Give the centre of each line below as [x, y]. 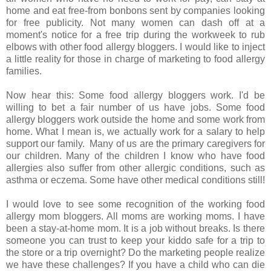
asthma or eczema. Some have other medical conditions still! [135, 180]
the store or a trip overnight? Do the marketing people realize [135, 252]
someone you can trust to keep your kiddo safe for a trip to [135, 240]
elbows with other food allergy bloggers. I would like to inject [135, 47]
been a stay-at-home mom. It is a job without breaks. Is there [135, 228]
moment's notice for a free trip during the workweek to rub [135, 34]
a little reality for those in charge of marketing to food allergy [135, 59]
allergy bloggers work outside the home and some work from [135, 119]
